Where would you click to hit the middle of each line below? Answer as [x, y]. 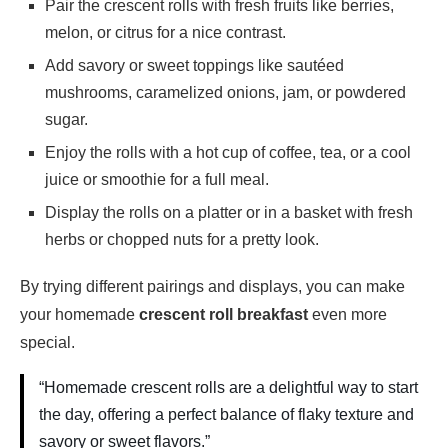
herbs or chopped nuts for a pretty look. [182, 240]
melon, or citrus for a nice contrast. [165, 33]
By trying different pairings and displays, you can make [212, 287]
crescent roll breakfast [223, 315]
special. [47, 343]
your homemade [79, 315]
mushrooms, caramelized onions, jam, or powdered [225, 93]
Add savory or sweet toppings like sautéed [194, 66]
